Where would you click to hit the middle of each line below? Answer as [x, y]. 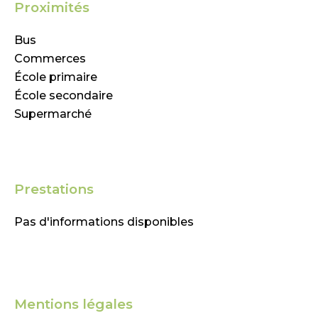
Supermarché [53, 114]
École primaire [56, 77]
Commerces [50, 59]
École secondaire [64, 95]
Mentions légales [73, 304]
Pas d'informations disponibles [104, 222]
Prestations [54, 189]
